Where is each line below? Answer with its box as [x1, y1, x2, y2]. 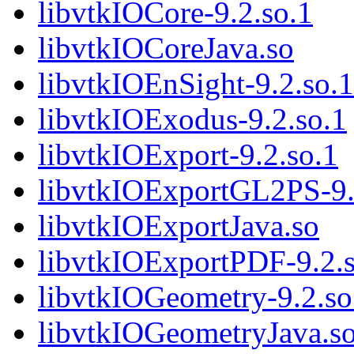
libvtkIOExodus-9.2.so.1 [38, 102, 347, 137]
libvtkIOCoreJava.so [38, 31, 294, 66]
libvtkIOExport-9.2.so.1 [38, 137, 338, 172]
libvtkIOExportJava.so [38, 209, 319, 243]
